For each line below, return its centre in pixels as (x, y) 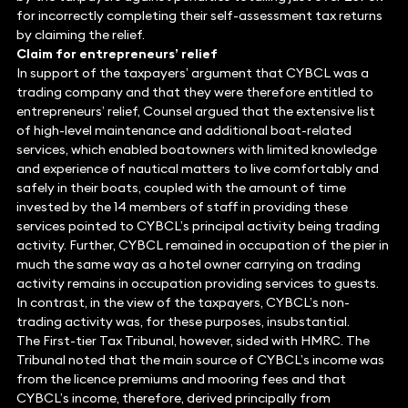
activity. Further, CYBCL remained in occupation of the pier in (202, 245)
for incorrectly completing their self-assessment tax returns (199, 16)
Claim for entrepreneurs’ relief (117, 54)
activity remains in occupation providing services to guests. (197, 284)
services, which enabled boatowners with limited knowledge (196, 150)
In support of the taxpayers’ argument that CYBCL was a (192, 73)
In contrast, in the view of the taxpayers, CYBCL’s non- (183, 303)
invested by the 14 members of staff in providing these (182, 207)
